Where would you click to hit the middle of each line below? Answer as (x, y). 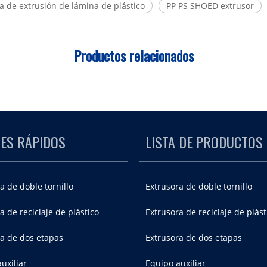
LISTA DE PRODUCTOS (204, 142)
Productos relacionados (133, 55)
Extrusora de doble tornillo (199, 186)
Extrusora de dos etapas (194, 237)
